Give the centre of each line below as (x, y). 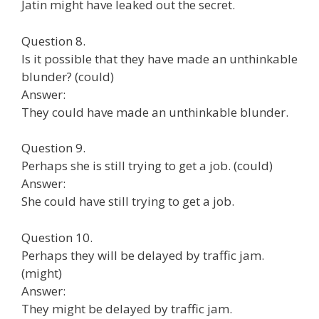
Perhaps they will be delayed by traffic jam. (143, 255)
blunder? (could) (68, 76)
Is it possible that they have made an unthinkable (159, 58)
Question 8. (53, 41)
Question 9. (53, 148)
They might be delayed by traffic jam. (127, 308)
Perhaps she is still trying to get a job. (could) (147, 166)
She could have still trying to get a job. (128, 201)
